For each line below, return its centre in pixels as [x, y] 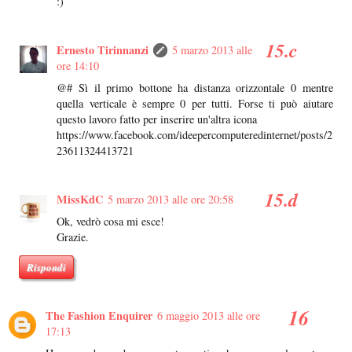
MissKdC [80, 200]
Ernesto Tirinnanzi [103, 50]
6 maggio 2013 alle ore [209, 315]
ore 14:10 [78, 66]
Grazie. [73, 237]
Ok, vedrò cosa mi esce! [111, 222]
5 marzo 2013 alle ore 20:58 [171, 200]
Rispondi [47, 267]
